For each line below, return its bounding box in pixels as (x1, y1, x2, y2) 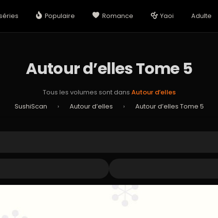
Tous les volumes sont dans (42, 88, 131, 97)
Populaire (45, 12, 75, 20)
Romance (102, 12, 133, 20)
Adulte (191, 12, 212, 20)
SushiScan (14, 102, 47, 111)
